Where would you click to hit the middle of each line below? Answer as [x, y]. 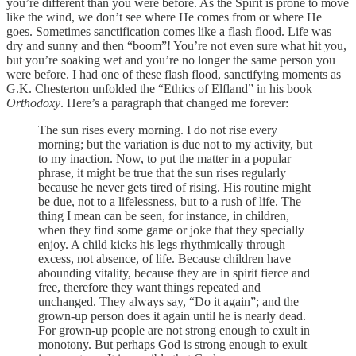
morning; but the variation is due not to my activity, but [175, 144]
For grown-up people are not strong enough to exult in [174, 330]
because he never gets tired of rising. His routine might [174, 187]
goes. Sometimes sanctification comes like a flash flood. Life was [169, 31]
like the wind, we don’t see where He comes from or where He [164, 17]
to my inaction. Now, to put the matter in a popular [164, 158]
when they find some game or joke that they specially [171, 230]
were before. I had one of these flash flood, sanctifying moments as [174, 74]
